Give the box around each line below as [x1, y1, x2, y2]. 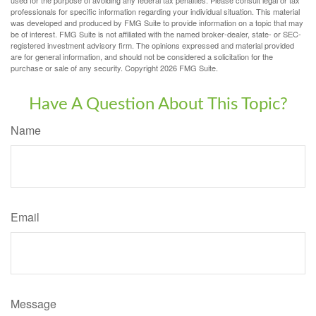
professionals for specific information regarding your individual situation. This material [11, 5, 300, 17]
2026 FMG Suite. [160, 61, 218, 73]
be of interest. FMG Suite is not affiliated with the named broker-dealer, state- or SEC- [11, 28, 301, 39]
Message [11, 295, 56, 312]
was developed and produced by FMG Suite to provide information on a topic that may [11, 16, 303, 28]
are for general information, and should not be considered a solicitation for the [11, 50, 273, 62]
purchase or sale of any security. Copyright [11, 61, 160, 73]
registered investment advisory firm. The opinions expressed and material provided [11, 39, 294, 51]
